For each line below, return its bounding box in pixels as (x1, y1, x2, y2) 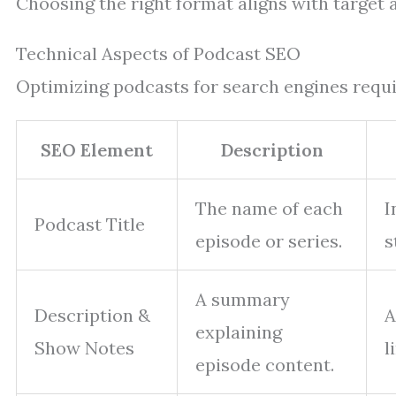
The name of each (195, 197, 343, 219)
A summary (195, 288, 290, 310)
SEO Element (41, 139, 153, 161)
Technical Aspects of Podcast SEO (16, 42, 301, 65)
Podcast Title (34, 213, 145, 235)
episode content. (195, 354, 334, 376)
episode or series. (195, 230, 342, 252)
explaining (195, 321, 282, 343)
